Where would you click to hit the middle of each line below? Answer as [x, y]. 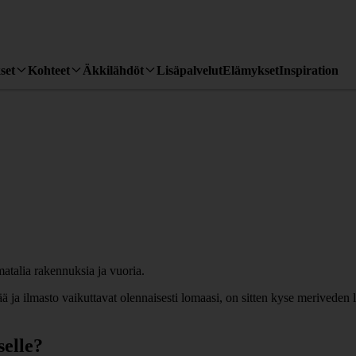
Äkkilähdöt [113, 70]
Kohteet [49, 70]
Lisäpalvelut [190, 70]
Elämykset [251, 70]
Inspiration [309, 70]
